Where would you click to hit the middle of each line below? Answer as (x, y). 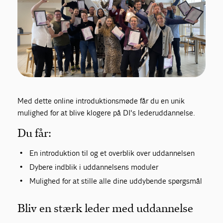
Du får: (35, 133)
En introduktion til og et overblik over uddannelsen (112, 153)
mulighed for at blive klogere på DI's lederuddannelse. (107, 112)
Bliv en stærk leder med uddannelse (106, 208)
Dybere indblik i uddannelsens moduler (94, 167)
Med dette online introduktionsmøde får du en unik (101, 101)
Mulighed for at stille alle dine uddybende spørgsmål (116, 181)
